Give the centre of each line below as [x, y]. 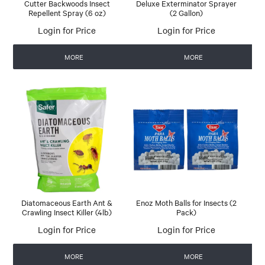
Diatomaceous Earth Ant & [67, 202]
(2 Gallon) [186, 12]
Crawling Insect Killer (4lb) [67, 211]
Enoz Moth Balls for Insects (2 [186, 202]
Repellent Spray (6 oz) [67, 12]
